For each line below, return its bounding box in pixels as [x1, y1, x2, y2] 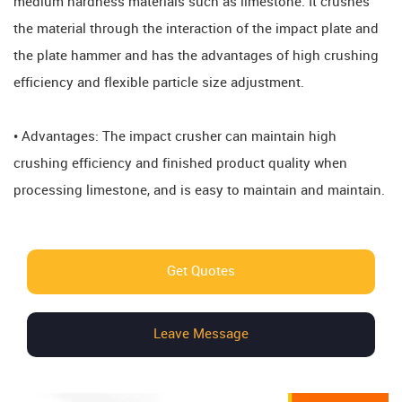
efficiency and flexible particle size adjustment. [13, 76, 304, 92]
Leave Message [153, 328, 249, 343]
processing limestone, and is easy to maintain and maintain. [13, 184, 385, 199]
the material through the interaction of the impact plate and [13, 22, 379, 38]
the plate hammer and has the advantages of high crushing [13, 49, 379, 65]
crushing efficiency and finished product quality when [13, 157, 347, 172]
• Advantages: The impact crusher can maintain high [13, 130, 336, 145]
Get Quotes [167, 265, 235, 280]
